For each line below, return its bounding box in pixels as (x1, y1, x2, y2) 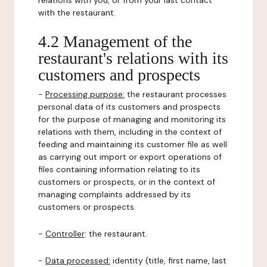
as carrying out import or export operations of (38, 151, 222, 162)
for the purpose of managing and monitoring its (38, 114, 226, 125)
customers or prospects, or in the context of (38, 176, 215, 187)
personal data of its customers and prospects (38, 101, 221, 112)
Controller (45, 228, 85, 239)
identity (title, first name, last (110, 255, 226, 266)
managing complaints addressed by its (38, 189, 191, 200)
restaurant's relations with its (38, 49, 228, 67)
